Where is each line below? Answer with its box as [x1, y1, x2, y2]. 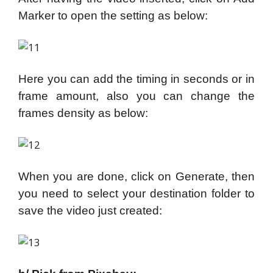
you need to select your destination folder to [18, 186, 255, 200]
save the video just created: [18, 204, 162, 217]
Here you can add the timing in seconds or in [18, 72, 255, 85]
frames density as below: [18, 106, 148, 119]
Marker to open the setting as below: [18, 9, 208, 22]
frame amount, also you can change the [18, 89, 255, 102]
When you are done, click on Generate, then [18, 169, 255, 183]
